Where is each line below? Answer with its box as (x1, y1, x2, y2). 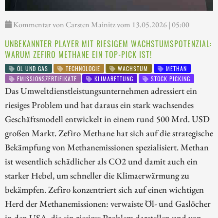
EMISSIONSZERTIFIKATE (15, 74, 77, 83)
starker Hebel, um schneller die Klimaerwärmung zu (5, 169, 189, 182)
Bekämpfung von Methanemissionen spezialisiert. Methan (5, 141, 209, 153)
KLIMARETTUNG (92, 74, 134, 83)
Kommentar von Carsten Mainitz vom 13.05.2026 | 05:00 (12, 19, 189, 30)
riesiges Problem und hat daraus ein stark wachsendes (5, 99, 194, 111)
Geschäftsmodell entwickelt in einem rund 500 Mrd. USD (5, 113, 210, 125)
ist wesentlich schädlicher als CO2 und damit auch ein (5, 155, 198, 167)
